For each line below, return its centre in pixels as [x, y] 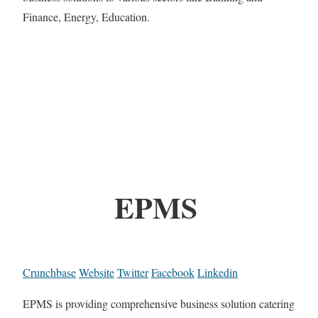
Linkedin [218, 273]
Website [97, 273]
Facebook [173, 273]
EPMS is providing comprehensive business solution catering [159, 304]
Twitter [133, 273]
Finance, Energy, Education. [86, 17]
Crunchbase [49, 273]
